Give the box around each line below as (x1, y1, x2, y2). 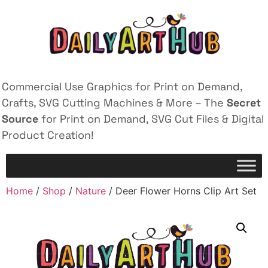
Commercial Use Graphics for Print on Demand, (2, 80, 242, 93)
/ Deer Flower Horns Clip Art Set (106, 185, 257, 197)
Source (2, 112, 38, 126)
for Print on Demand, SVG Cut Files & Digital (38, 112, 264, 126)
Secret (227, 96, 261, 109)
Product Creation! (2, 128, 94, 142)
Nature (75, 185, 106, 197)
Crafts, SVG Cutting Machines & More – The (2, 96, 227, 109)
